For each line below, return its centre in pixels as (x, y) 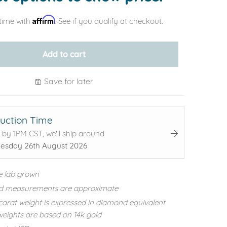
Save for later (68, 81)
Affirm (44, 19)
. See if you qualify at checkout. (109, 21)
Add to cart (64, 54)
